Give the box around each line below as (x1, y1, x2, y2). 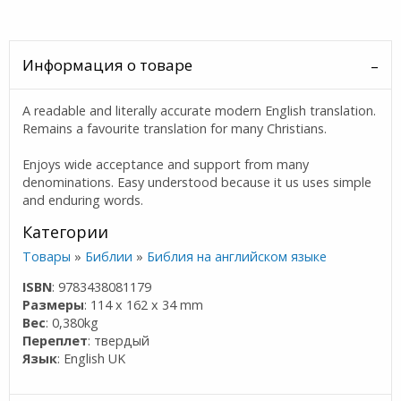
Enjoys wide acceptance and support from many (22, 156, 310, 174)
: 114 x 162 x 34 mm (84, 296, 204, 314)
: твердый (88, 332, 150, 350)
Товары (22, 248, 72, 266)
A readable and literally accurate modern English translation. (22, 102, 377, 120)
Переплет (22, 332, 89, 350)
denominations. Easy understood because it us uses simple (22, 174, 372, 192)
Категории (22, 220, 109, 243)
